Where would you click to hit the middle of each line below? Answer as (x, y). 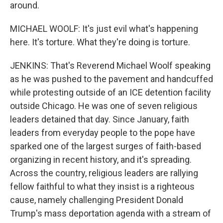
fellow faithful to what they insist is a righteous (102, 186)
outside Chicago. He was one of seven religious (104, 106)
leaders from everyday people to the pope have (103, 133)
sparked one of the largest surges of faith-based (106, 146)
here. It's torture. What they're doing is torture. (100, 42)
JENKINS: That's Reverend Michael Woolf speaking (110, 65)
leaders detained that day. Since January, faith (100, 119)
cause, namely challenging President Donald (97, 200)
